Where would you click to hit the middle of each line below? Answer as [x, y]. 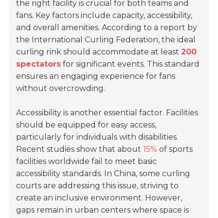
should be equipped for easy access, [86, 125]
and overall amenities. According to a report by [107, 27]
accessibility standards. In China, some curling [103, 173]
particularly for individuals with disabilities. [97, 137]
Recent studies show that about [80, 149]
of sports [175, 149]
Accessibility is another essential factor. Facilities [107, 112]
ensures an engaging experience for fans [96, 76]
